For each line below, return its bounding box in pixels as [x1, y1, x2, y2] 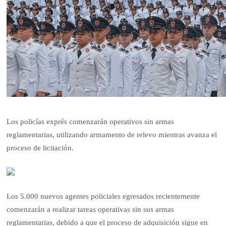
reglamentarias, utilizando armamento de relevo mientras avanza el [7, 131, 217, 139]
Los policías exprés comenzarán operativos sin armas [7, 118, 175, 126]
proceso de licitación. [7, 144, 74, 152]
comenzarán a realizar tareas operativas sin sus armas [7, 205, 175, 214]
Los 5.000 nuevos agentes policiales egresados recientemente [7, 192, 200, 201]
